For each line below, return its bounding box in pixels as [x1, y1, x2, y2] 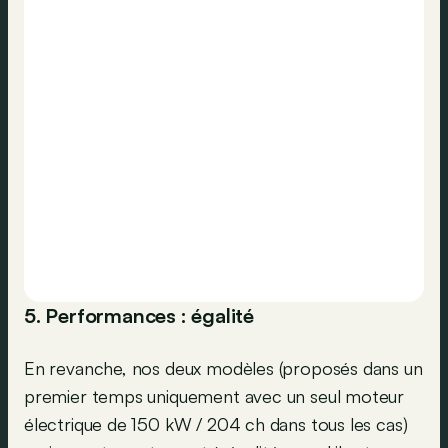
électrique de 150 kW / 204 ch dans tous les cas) [24, 413, 408, 436]
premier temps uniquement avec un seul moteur [24, 385, 405, 408]
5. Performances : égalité [24, 303, 254, 329]
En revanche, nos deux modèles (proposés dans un [24, 357, 423, 380]
